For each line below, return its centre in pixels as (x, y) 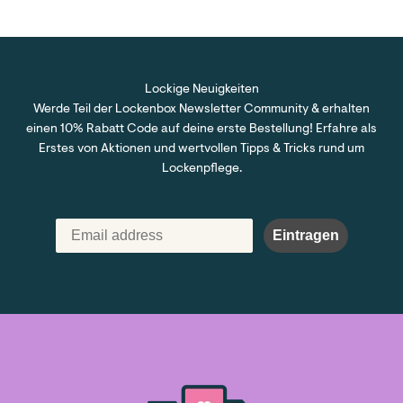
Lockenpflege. (201, 169)
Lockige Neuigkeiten (201, 90)
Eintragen (305, 235)
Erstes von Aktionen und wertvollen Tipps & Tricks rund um (201, 149)
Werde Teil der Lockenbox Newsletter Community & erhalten (201, 109)
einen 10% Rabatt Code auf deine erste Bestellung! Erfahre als (201, 129)
